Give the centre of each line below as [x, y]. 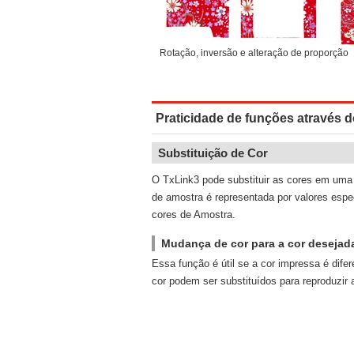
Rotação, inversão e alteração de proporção [254, 53]
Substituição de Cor [213, 153]
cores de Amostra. [194, 215]
